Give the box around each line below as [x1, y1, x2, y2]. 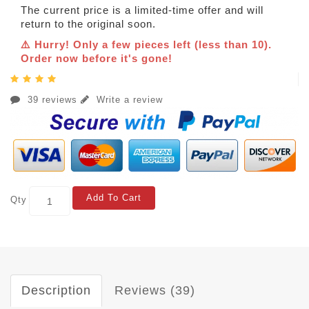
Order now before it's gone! [21, 52, 172, 65]
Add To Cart [86, 192, 141, 203]
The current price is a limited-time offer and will [21, 4, 263, 17]
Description [21, 283, 91, 298]
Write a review [93, 94, 163, 106]
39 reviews [24, 94, 81, 106]
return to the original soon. [21, 18, 156, 30]
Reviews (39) [114, 283, 195, 298]
